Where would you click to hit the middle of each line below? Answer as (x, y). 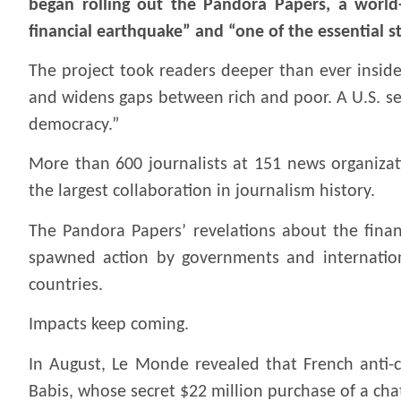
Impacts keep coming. (109, 325)
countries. (66, 285)
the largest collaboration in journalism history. (202, 192)
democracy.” (74, 126)
